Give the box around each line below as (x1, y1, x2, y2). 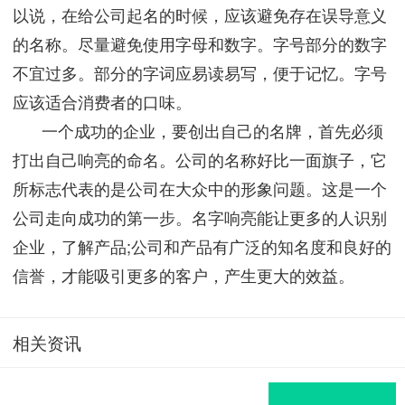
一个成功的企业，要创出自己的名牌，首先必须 (41, 118, 383, 143)
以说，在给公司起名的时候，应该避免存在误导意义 (12, 3, 387, 27)
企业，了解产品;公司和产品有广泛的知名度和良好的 (12, 234, 391, 259)
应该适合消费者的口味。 (12, 89, 192, 114)
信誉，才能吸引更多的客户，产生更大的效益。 (12, 263, 354, 287)
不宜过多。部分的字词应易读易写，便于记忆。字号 (12, 61, 387, 85)
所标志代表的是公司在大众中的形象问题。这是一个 (12, 176, 387, 201)
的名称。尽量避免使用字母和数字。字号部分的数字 (12, 32, 387, 56)
